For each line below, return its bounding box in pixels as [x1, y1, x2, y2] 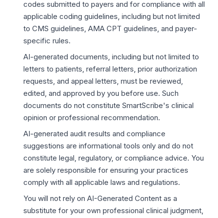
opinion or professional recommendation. [23, 113, 160, 122]
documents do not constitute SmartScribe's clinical [23, 101, 194, 110]
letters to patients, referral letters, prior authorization [23, 64, 197, 73]
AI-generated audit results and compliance [23, 129, 165, 138]
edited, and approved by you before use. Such [23, 89, 179, 98]
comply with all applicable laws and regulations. [23, 178, 180, 187]
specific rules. [23, 36, 71, 45]
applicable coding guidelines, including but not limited [23, 12, 200, 21]
